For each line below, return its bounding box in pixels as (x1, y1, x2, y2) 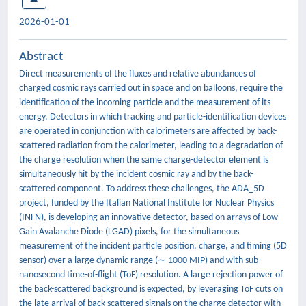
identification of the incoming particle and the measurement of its (19, 98, 270, 108)
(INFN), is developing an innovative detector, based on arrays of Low (19, 212, 278, 223)
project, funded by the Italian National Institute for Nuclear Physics (19, 198, 274, 208)
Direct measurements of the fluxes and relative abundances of (19, 69, 256, 79)
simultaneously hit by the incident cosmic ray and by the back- (19, 169, 253, 180)
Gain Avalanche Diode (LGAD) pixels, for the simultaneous (19, 227, 239, 237)
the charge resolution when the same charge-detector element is (19, 155, 268, 165)
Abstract (19, 51, 63, 64)
